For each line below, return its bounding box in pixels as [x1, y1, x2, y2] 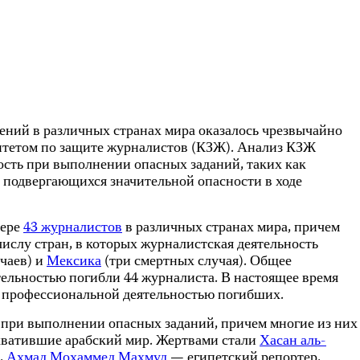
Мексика [47, 250, 101, 274]
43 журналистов [23, 216, 122, 240]
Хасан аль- [260, 329, 326, 354]
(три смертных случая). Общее [101, 250, 292, 274]
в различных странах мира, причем [122, 216, 340, 240]
